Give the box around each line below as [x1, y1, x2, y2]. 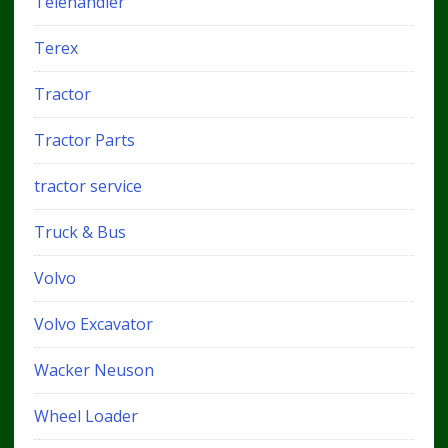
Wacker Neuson [33, 359, 154, 381]
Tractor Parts [33, 129, 135, 151]
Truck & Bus [33, 221, 126, 243]
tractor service [33, 175, 142, 197]
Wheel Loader [33, 405, 138, 427]
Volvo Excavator [33, 313, 153, 335]
